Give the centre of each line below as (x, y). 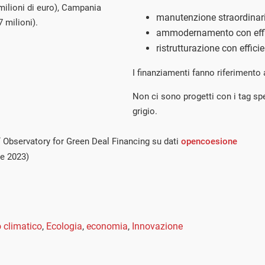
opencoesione (209, 142)
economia (107, 227)
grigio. (145, 112)
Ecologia (64, 227)
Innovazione (157, 227)
